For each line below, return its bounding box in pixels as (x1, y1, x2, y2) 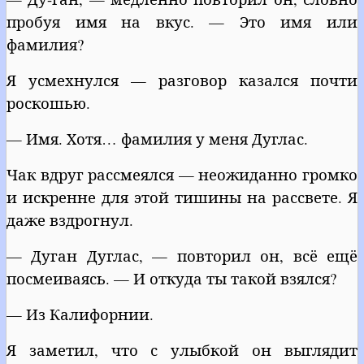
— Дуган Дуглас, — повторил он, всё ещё (6, 245, 357, 266)
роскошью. (6, 92, 90, 113)
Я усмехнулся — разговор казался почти (6, 69, 357, 90)
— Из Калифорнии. (6, 303, 154, 324)
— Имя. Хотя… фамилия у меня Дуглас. (6, 128, 308, 149)
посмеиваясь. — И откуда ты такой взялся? (6, 267, 336, 288)
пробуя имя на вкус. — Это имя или (6, 11, 357, 32)
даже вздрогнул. (6, 209, 133, 230)
